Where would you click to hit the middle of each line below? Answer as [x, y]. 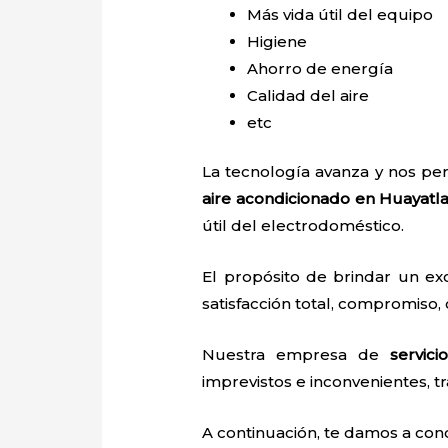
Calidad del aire [310, 95]
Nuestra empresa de [296, 355]
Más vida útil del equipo [340, 14]
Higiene [279, 41]
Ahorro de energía [320, 68]
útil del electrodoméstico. [303, 226]
